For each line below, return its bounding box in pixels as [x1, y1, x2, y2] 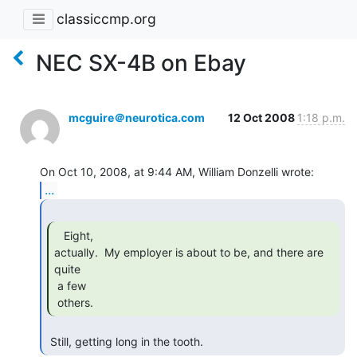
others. [57, 295, 96, 309]
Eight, [54, 228, 64, 242]
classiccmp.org [57, 10, 156, 28]
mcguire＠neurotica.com [69, 110, 205, 124]
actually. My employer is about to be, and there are [54, 245, 324, 259]
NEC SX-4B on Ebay [36, 49, 246, 76]
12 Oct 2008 [228, 110, 297, 124]
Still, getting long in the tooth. [50, 334, 206, 348]
